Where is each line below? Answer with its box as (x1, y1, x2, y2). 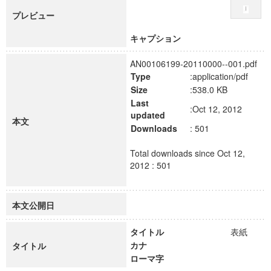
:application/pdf (190, 70, 248, 82)
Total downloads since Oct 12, (130, 147, 245, 159)
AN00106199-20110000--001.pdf (130, 57, 257, 70)
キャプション (130, 32, 181, 44)
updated (131, 109, 165, 121)
